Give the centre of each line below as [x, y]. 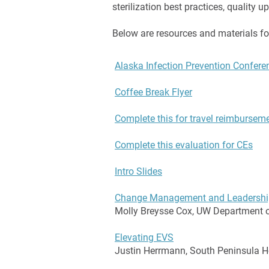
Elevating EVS [144, 237]
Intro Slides [138, 171]
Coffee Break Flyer [153, 92]
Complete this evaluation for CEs [184, 145]
